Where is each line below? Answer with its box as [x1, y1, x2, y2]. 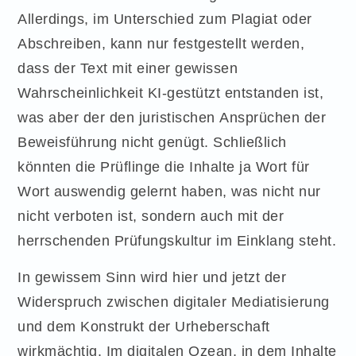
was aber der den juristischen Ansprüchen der [17, 108, 327, 127]
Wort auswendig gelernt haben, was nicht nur [17, 182, 321, 201]
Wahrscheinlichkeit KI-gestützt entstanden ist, [17, 83, 324, 103]
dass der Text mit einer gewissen [17, 59, 238, 78]
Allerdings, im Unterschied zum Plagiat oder [17, 10, 312, 29]
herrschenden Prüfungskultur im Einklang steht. [17, 231, 337, 250]
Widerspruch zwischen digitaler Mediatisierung [17, 292, 330, 311]
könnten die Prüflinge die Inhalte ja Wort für [17, 157, 310, 176]
